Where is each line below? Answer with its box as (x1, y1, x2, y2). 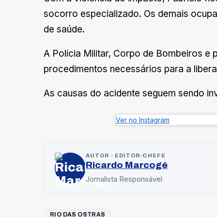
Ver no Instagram (116, 115, 170, 124)
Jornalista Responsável (86, 174, 162, 184)
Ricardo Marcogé (86, 159, 168, 170)
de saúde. (44, 23, 85, 35)
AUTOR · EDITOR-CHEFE (86, 152, 166, 158)
